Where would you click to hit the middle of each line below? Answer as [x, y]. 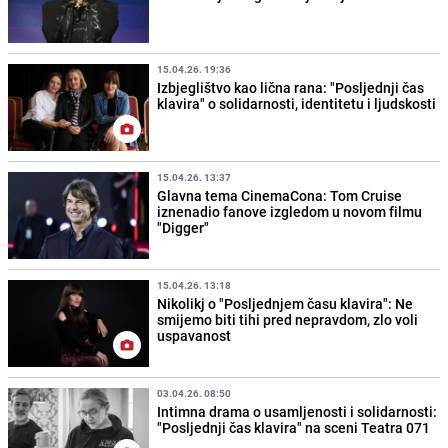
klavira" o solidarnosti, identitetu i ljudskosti [297, 103]
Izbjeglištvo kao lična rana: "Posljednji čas [291, 87]
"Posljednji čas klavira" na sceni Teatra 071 [294, 427]
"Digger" [183, 227]
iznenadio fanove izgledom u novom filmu [290, 211]
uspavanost [194, 335]
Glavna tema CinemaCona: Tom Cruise [280, 195]
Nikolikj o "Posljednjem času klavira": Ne [285, 303]
